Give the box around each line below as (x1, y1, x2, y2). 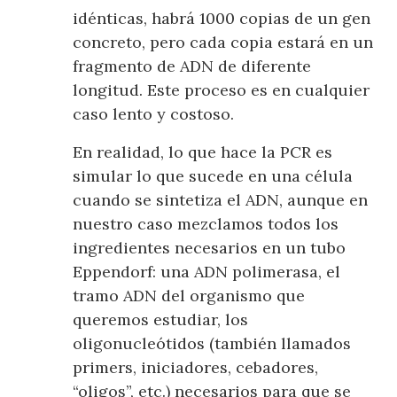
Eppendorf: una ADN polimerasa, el (73, 261, 341, 283)
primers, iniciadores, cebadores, (73, 357, 319, 378)
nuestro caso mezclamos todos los (73, 214, 339, 235)
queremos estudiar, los (73, 309, 249, 331)
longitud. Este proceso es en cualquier (73, 80, 370, 101)
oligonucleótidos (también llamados (73, 333, 352, 354)
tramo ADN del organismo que (73, 285, 306, 307)
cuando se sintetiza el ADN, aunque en (73, 190, 369, 211)
